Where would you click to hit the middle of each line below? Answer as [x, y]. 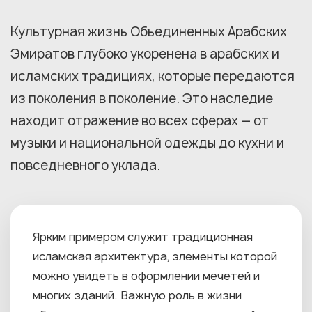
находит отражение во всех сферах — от [140, 121]
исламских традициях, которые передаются [153, 77]
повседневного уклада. [85, 166]
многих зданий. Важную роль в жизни [137, 296]
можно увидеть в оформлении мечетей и [146, 276]
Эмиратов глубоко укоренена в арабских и [145, 54]
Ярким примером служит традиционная [143, 237]
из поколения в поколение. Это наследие [142, 99]
